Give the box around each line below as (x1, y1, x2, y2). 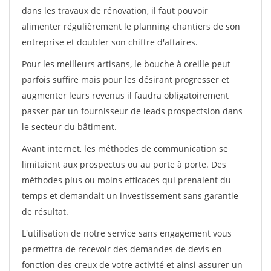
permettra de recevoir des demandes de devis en (22, 243, 222, 255)
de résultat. (22, 206, 68, 217)
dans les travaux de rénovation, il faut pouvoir (22, 5, 208, 16)
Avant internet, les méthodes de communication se (22, 143, 228, 154)
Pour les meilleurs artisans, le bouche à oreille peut (22, 58, 230, 70)
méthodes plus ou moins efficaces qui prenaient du (22, 174, 231, 186)
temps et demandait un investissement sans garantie (22, 190, 238, 201)
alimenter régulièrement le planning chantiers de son (22, 21, 240, 32)
